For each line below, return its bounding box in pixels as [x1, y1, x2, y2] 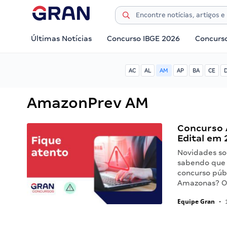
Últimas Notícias [31, 34, 92, 43]
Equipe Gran [177, 197, 215, 206]
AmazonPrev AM [27, 94, 148, 111]
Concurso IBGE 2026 [107, 34, 180, 43]
